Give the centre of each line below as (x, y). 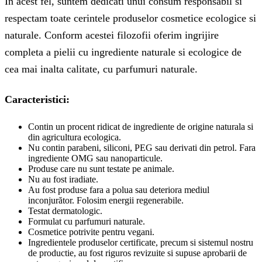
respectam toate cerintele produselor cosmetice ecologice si (130, 18)
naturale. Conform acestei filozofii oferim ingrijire (112, 35)
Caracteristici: (37, 99)
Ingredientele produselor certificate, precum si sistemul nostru (141, 242)
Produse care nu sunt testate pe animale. (101, 168)
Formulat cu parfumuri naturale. (87, 221)
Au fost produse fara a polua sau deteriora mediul (119, 189)
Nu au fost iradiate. (63, 179)
